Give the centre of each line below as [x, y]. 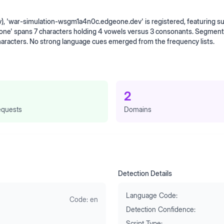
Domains [138, 109]
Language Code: [152, 195]
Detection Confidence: [161, 209]
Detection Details [145, 173]
